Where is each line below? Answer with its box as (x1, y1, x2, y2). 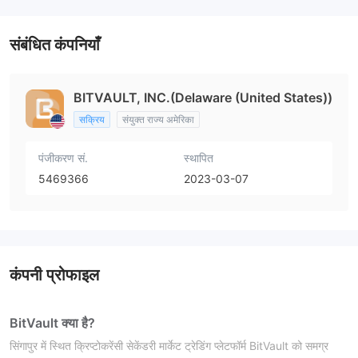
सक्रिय (79, 113, 105, 126)
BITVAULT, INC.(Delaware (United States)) (74, 89, 332, 106)
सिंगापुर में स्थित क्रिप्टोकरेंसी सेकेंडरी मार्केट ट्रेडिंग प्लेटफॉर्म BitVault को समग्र (10, 339, 328, 353)
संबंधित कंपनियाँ (10, 35, 100, 55)
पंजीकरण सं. (38, 151, 88, 165)
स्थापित (184, 151, 213, 165)
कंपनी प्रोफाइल (10, 265, 99, 285)
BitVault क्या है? (10, 315, 95, 332)
